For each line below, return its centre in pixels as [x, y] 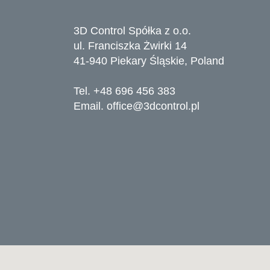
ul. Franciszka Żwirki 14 [130, 46]
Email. [90, 106]
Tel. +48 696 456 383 [124, 91]
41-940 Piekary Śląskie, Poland [149, 61]
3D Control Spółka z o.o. [132, 31]
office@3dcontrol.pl [153, 106]
